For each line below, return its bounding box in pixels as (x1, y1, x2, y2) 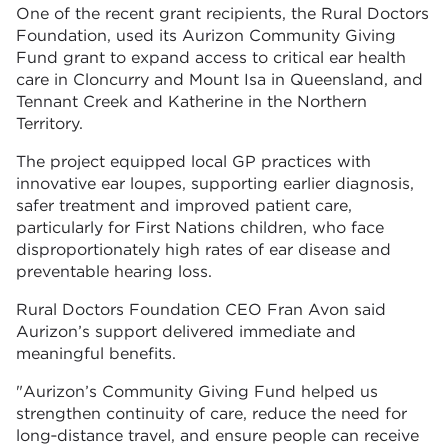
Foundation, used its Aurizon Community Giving (16, 26, 396, 46)
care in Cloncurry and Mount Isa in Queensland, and (16, 70, 423, 90)
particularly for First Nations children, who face (16, 218, 384, 238)
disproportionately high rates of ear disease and (16, 240, 391, 260)
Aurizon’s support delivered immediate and (16, 322, 356, 342)
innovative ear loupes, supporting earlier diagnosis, (16, 174, 414, 194)
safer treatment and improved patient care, (16, 196, 352, 216)
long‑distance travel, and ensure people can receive (16, 426, 419, 446)
